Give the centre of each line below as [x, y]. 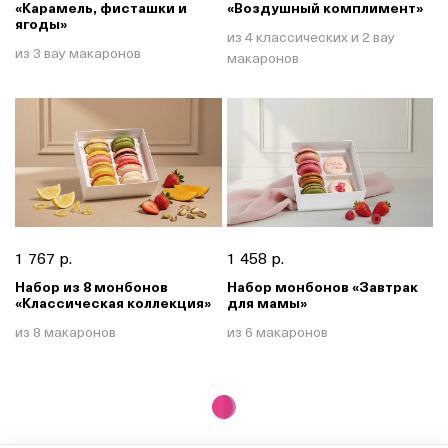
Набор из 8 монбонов [91, 286]
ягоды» [41, 24]
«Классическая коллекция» [113, 302]
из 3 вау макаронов [78, 53]
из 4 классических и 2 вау [310, 37]
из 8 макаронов [65, 331]
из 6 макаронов [277, 331]
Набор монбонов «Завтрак [322, 286]
